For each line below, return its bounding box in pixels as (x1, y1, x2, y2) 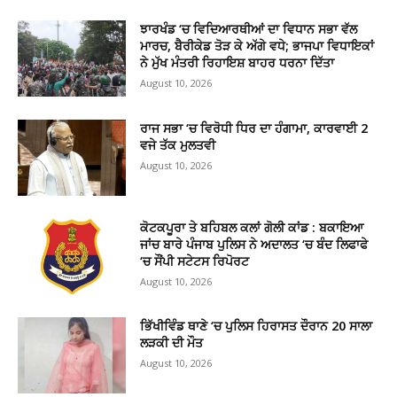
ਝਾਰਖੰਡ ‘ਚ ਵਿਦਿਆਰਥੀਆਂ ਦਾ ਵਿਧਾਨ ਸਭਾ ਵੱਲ (140, 20, 358, 38)
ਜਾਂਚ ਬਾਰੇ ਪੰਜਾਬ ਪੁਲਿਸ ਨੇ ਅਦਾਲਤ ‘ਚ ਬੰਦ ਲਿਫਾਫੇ (140, 235, 369, 253)
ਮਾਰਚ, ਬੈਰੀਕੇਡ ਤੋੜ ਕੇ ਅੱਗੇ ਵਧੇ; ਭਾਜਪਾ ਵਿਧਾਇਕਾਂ (140, 37, 375, 55)
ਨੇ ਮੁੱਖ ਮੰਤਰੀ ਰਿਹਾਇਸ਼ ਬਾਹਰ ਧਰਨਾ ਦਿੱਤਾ (140, 54, 335, 72)
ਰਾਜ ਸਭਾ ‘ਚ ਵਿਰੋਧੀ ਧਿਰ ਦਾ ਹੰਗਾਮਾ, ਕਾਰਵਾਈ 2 (140, 119, 369, 136)
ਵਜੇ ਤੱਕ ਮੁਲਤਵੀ (140, 136, 216, 153)
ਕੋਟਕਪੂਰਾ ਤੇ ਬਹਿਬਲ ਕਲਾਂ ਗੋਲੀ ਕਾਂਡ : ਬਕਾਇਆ (140, 218, 364, 236)
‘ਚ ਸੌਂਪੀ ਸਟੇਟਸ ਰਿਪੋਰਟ (140, 252, 250, 269)
